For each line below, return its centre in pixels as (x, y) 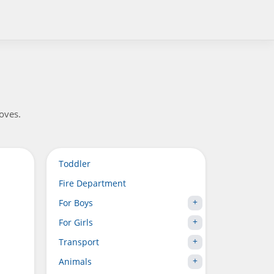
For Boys (76, 203)
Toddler (75, 164)
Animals (75, 261)
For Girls (76, 222)
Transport (79, 242)
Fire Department (92, 183)
